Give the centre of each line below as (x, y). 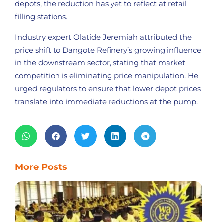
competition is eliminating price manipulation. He (107, 75)
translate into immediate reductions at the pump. (106, 101)
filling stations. (41, 17)
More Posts (41, 167)
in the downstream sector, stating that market (100, 62)
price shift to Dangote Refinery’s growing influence (108, 50)
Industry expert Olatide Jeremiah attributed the (103, 37)
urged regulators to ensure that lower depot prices (108, 88)
